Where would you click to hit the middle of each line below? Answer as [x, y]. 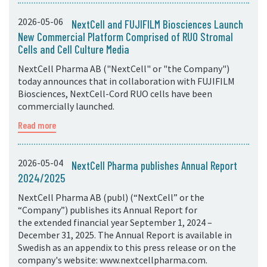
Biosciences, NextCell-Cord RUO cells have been [115, 94]
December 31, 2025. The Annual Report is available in [125, 235]
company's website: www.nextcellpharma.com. [113, 260]
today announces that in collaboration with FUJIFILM [126, 81]
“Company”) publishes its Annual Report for [108, 210]
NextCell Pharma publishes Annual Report [154, 165]
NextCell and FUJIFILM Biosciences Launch [157, 24]
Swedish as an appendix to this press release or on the [127, 247]
